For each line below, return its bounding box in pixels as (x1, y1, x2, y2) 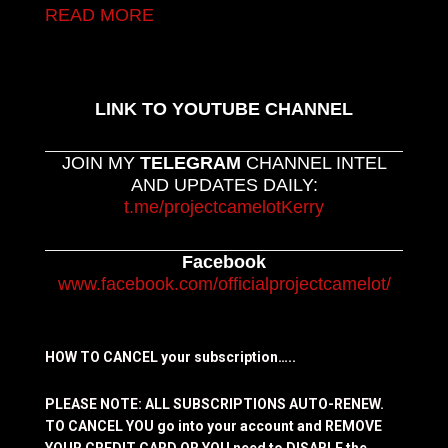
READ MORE (45, 5, 154, 26)
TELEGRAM (139, 153, 246, 174)
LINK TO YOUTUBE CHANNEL (95, 98, 353, 119)
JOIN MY (61, 153, 140, 174)
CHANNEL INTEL (245, 153, 387, 174)
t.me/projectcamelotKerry (124, 197, 324, 218)
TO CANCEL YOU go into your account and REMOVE (45, 417, 382, 434)
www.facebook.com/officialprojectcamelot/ (57, 273, 391, 294)
